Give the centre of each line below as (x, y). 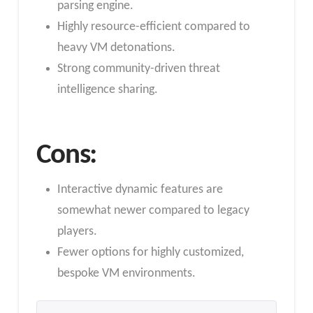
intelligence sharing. (107, 90)
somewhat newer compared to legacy (153, 210)
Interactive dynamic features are (140, 189)
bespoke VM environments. (126, 273)
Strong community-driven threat (138, 69)
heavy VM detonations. (116, 48)
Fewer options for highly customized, (150, 252)
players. (77, 231)
